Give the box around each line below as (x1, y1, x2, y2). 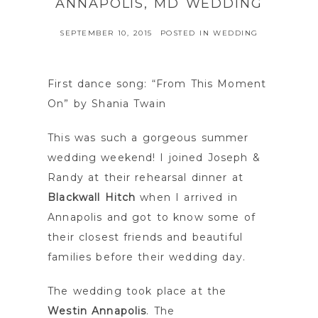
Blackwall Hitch (48, 191, 136, 204)
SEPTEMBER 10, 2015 (60, 28, 153, 38)
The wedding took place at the (48, 285, 227, 298)
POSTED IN (160, 28, 214, 38)
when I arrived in (136, 191, 238, 204)
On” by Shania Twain (48, 97, 166, 111)
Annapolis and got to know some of (48, 211, 256, 224)
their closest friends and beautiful (48, 231, 243, 244)
